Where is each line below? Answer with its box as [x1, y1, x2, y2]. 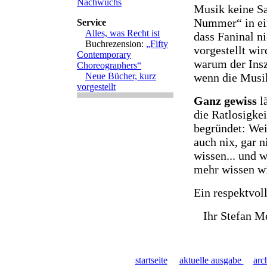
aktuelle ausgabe [179, 255, 244, 265]
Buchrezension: [85, 39, 146, 49]
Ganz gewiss [194, 94, 257, 108]
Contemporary [77, 49, 131, 60]
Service [77, 17, 106, 27]
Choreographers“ [77, 60, 141, 70]
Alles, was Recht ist [85, 28, 160, 38]
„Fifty [146, 39, 168, 49]
